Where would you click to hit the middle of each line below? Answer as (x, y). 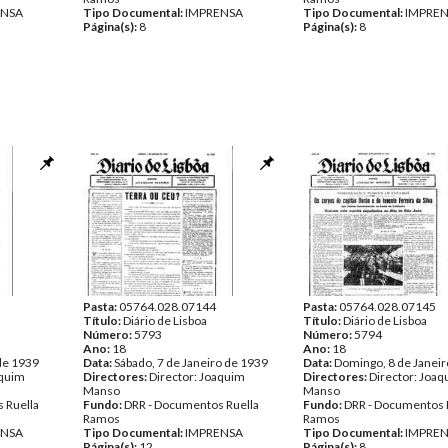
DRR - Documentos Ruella (191, 404)
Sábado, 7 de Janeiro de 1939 (191, 362)
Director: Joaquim (197, 376)
